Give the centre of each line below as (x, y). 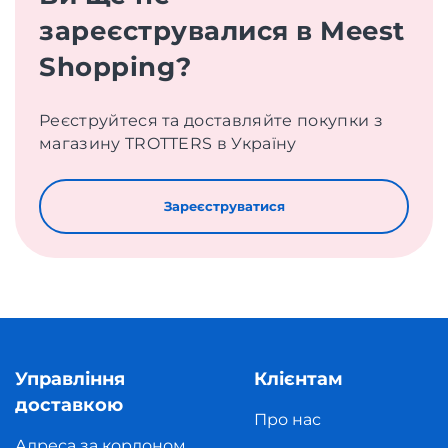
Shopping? (115, 67)
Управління (70, 379)
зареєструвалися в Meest (222, 31)
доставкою (69, 405)
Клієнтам (298, 379)
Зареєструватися (224, 206)
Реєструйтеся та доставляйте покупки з (211, 121)
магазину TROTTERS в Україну (168, 144)
